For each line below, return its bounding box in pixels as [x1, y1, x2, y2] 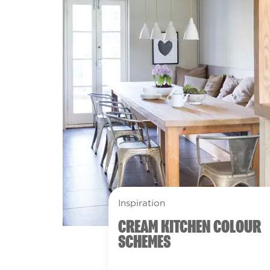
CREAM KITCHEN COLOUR [118, 218, 261, 237]
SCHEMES [118, 233, 171, 252]
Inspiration [118, 198, 165, 209]
